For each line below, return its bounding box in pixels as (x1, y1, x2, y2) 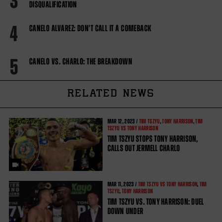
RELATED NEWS (67, 87, 155, 101)
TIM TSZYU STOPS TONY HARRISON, (107, 133, 198, 144)
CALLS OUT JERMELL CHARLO (107, 143, 180, 153)
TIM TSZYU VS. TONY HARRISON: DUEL (107, 196, 204, 207)
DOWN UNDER (107, 206, 144, 216)
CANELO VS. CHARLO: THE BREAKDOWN (29, 56, 133, 66)
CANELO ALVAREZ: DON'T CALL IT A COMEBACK (29, 23, 152, 33)
